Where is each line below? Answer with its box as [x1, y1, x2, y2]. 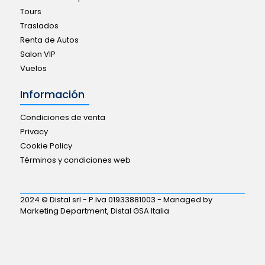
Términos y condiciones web [20, 154, 131, 166]
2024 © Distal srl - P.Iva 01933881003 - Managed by [20, 193, 212, 205]
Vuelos [20, 62, 47, 74]
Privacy [20, 125, 48, 137]
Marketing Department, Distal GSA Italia [20, 205, 169, 216]
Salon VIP [20, 48, 56, 60]
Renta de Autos [20, 34, 79, 46]
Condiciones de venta [20, 111, 105, 123]
